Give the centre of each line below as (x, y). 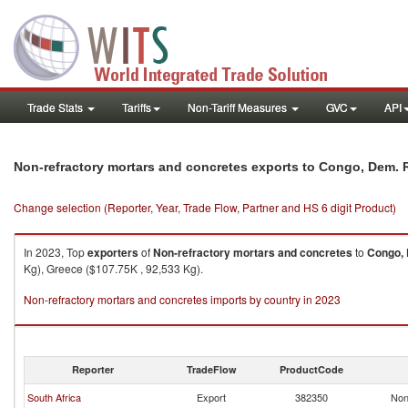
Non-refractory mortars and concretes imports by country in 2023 (182, 299)
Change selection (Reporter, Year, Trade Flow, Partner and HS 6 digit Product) (205, 207)
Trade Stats (56, 107)
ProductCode (311, 369)
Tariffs (137, 107)
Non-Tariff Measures (239, 107)
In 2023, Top (56, 252)
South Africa (54, 397)
